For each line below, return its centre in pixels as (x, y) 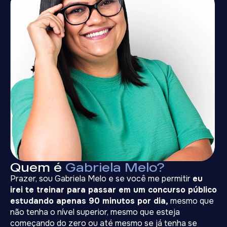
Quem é (38, 167)
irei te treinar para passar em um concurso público (113, 190)
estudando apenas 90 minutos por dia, (89, 201)
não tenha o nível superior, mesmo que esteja (95, 212)
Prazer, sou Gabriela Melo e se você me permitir (101, 178)
